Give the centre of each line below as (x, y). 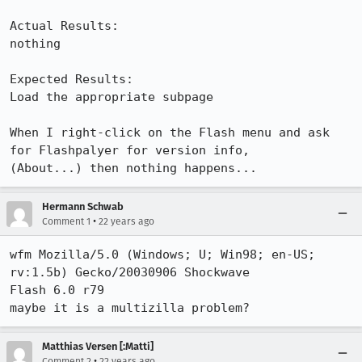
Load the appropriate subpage (112, 97)
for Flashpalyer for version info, (130, 150)
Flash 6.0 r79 (57, 290)
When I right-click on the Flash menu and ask (170, 133)
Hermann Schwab (83, 206)
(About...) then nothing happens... (133, 168)
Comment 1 (66, 221)
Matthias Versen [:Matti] (98, 346)
